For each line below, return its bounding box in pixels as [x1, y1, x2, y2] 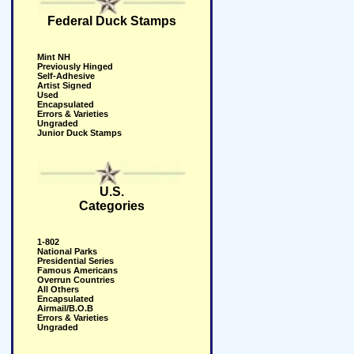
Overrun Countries [37, 275, 115, 284]
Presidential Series [37, 256, 114, 265]
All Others [37, 284, 79, 294]
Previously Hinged [37, 62, 113, 71]
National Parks [37, 247, 97, 256]
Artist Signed [37, 81, 92, 90]
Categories [79, 199, 145, 213]
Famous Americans [37, 265, 118, 275]
